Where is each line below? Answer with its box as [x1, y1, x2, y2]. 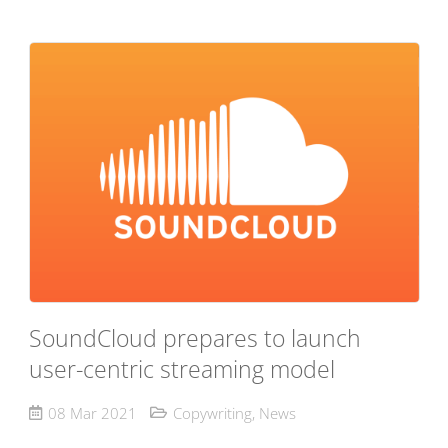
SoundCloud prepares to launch [28, 322, 361, 354]
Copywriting [172, 403, 252, 424]
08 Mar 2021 [47, 403, 137, 424]
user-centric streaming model [28, 353, 335, 385]
